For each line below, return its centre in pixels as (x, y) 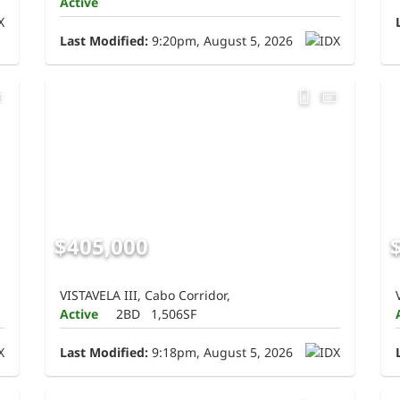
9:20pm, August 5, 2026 (221, 41)
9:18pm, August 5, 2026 (221, 352)
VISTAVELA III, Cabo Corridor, (146, 295)
